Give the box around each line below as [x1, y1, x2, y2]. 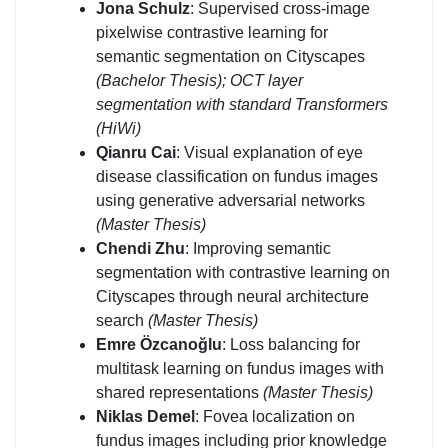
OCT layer [230, 71, 303, 89]
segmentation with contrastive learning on [96, 263, 390, 281]
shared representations [96, 383, 263, 401]
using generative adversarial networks [96, 191, 365, 209]
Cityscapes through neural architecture [96, 287, 369, 305]
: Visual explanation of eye [176, 143, 363, 161]
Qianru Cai [96, 143, 176, 161]
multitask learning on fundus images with [96, 359, 384, 377]
